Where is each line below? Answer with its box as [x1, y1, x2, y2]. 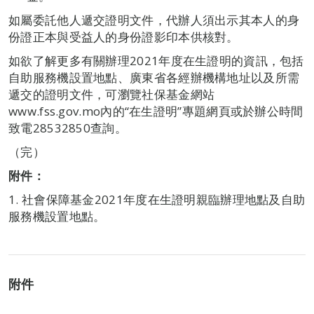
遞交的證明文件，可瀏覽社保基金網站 [8, 86, 215, 103]
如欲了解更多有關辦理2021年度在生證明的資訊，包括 [8, 53, 304, 69]
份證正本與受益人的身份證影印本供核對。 [8, 29, 239, 46]
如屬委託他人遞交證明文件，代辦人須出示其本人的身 [8, 12, 300, 29]
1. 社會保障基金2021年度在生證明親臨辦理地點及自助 [8, 191, 306, 208]
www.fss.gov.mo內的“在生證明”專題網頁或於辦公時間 [8, 103, 303, 120]
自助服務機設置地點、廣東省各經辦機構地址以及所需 [8, 69, 300, 86]
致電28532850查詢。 [8, 120, 127, 137]
